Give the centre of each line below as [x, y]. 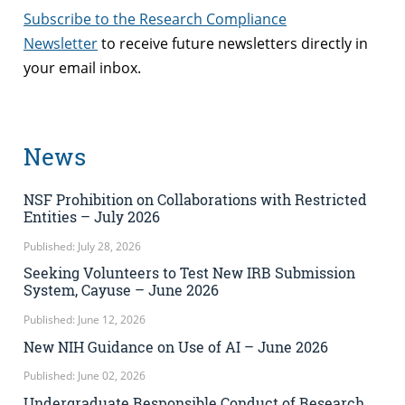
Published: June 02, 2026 [85, 376]
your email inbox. [82, 67]
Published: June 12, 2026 [85, 320]
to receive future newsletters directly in [233, 43]
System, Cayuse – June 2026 [121, 290]
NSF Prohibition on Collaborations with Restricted [195, 199]
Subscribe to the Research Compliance [155, 19]
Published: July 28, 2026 [82, 246]
